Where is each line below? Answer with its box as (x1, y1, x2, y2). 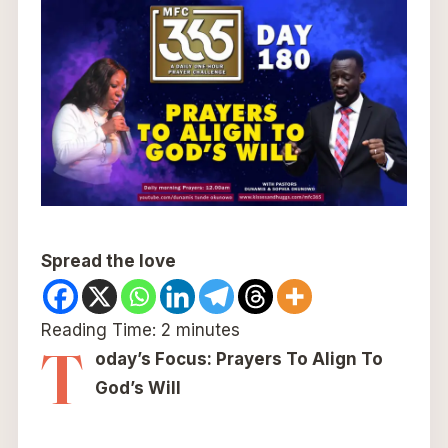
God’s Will (94, 377, 181, 398)
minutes (175, 319, 240, 340)
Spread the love (40, 250, 176, 271)
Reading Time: (40, 319, 161, 340)
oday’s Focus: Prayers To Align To (94, 348, 383, 369)
